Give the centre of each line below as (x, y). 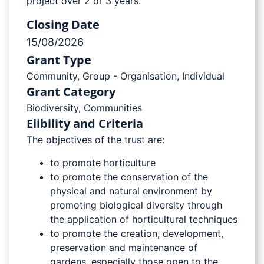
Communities (113, 108)
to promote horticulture (103, 162)
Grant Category (71, 92)
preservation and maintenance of (124, 247)
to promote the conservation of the (129, 176)
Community (52, 76)
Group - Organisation (130, 76)
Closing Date (63, 25)
